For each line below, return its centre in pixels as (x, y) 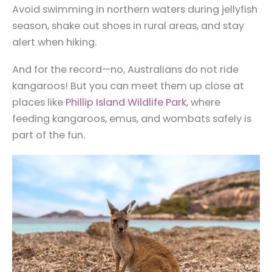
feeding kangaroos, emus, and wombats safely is (132, 119)
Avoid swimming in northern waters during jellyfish (135, 9)
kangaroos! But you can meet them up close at (128, 86)
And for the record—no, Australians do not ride (125, 70)
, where (203, 103)
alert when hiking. (54, 42)
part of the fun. (49, 135)
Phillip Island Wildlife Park (126, 103)
